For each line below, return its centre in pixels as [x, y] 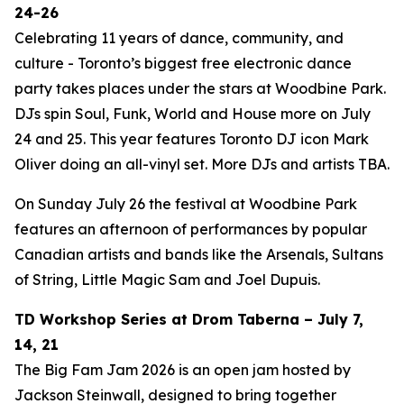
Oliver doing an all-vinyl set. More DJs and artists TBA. [202, 165]
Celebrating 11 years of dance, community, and [179, 38]
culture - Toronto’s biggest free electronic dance [183, 64]
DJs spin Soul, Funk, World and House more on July [193, 114]
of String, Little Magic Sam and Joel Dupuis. [167, 280]
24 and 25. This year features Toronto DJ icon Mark [192, 139]
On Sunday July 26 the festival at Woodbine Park [186, 204]
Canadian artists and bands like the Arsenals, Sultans [199, 255]
